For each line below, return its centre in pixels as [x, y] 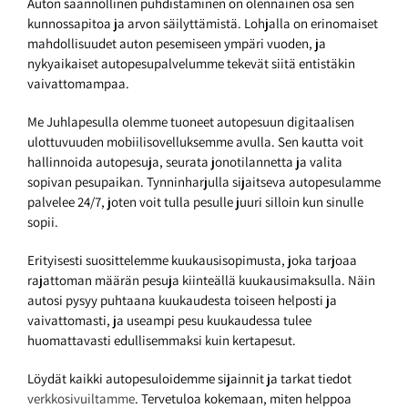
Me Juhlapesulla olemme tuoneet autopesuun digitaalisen [191, 122]
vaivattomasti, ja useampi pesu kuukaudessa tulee [169, 321]
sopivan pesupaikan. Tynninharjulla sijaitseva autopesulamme [204, 182]
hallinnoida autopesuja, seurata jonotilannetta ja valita [185, 162]
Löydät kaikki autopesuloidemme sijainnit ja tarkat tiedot [189, 379]
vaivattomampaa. [78, 84]
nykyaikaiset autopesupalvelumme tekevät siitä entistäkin [191, 64]
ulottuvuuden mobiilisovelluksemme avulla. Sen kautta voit [195, 142]
